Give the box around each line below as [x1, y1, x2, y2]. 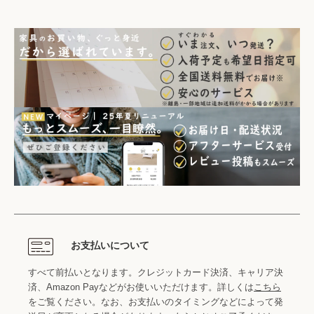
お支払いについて [70, 240, 149, 252]
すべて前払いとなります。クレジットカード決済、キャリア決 [28, 267, 283, 278]
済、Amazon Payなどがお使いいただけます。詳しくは [28, 282, 254, 293]
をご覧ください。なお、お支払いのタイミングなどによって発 [28, 296, 283, 308]
